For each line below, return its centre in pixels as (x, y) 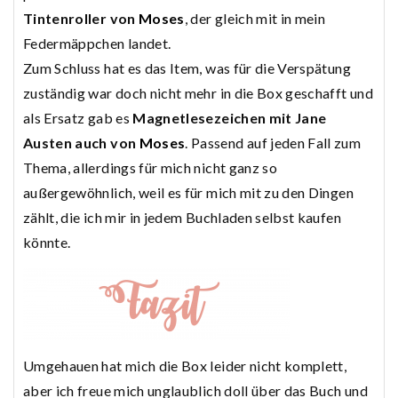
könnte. (47, 243)
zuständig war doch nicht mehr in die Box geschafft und (198, 93)
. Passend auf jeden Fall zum (273, 143)
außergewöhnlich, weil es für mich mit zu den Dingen (188, 193)
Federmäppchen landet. (97, 44)
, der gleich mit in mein (255, 19)
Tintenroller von (81, 19)
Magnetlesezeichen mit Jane (230, 118)
